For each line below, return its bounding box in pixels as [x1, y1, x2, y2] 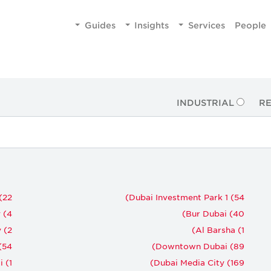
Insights [134, 19, 169, 30]
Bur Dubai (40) [186, 207, 244, 218]
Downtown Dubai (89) [155, 240, 244, 251]
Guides [84, 19, 116, 30]
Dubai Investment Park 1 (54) [129, 191, 244, 202]
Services [188, 19, 225, 30]
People [234, 19, 266, 30]
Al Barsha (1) [195, 224, 244, 235]
